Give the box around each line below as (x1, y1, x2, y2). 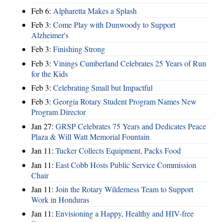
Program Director (31, 107, 86, 117)
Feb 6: (31, 5, 53, 16)
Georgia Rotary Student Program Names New (53, 96, 197, 107)
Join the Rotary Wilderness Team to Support (55, 183, 193, 194)
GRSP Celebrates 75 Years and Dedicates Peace (55, 120, 206, 131)
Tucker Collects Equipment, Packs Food (55, 145, 181, 156)
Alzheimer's (31, 29, 68, 40)
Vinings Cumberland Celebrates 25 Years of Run (53, 57, 206, 68)
